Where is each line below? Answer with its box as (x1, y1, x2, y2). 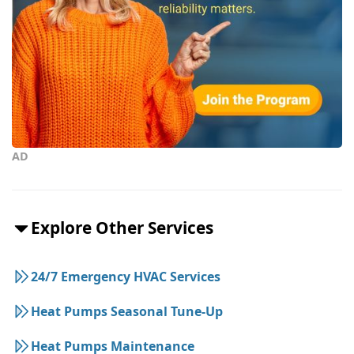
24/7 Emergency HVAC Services (31, 268, 220, 286)
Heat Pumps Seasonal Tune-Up (31, 303, 223, 321)
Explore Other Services (31, 217, 213, 239)
